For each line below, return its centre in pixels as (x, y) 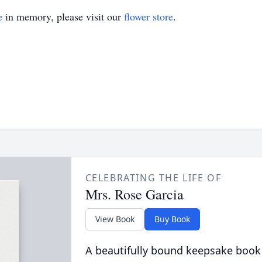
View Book (115, 219)
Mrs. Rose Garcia (134, 194)
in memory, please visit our (63, 16)
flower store (149, 16)
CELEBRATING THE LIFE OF (153, 178)
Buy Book (172, 219)
